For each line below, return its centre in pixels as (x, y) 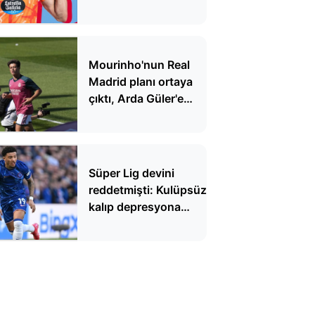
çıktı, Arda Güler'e (136, 98)
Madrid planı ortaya (141, 81)
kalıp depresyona (135, 206)
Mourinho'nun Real (139, 64)
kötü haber (118, 115)
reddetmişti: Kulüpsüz (148, 189)
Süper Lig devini (131, 173)
